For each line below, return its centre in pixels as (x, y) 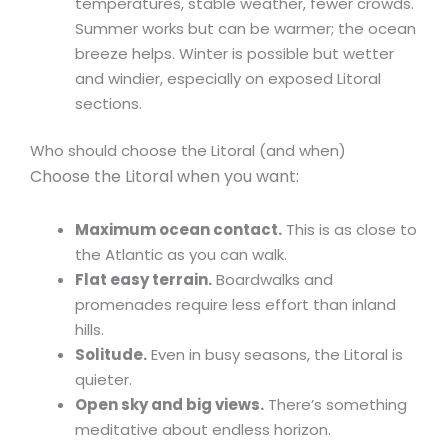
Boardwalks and (272, 279)
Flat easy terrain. (143, 279)
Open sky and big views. (169, 404)
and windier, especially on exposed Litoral (228, 78)
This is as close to (349, 229)
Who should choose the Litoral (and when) (188, 151)
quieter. (103, 379)
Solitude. (111, 354)
